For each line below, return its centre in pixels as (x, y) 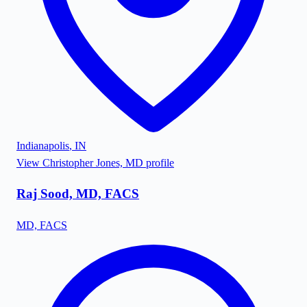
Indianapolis (43, 145)
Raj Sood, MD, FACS (78, 194)
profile (159, 162)
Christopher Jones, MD (93, 162)
